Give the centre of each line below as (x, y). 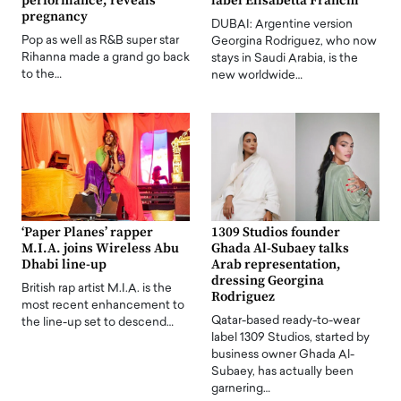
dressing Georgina (268, 280)
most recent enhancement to (103, 305)
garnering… (241, 388)
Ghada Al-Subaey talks (280, 248)
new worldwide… (257, 75)
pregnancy (55, 16)
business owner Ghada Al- (283, 354)
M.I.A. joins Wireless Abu (100, 248)
